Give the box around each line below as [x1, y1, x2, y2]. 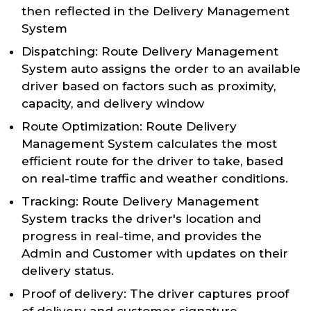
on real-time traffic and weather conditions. [22, 171, 288, 186]
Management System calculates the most [22, 137, 277, 151]
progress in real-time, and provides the [22, 229, 262, 244]
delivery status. [22, 264, 114, 278]
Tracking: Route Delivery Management [22, 194, 259, 209]
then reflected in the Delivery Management [22, 4, 289, 19]
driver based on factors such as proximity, [22, 79, 276, 94]
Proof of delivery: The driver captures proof [22, 287, 289, 301]
